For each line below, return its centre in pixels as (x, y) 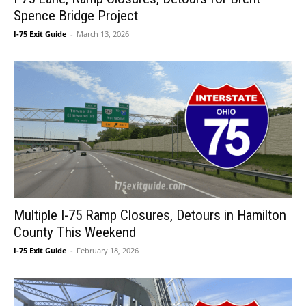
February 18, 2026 (108, 250)
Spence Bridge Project (76, 16)
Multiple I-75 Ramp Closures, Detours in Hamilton (150, 215)
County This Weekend (75, 232)
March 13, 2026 (103, 34)
